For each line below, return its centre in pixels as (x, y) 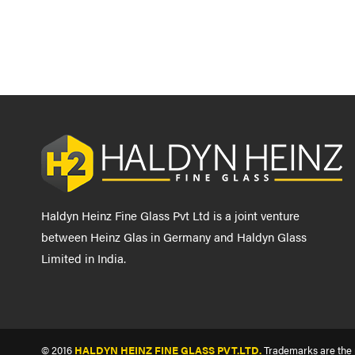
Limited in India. (84, 258)
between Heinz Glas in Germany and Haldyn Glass (174, 237)
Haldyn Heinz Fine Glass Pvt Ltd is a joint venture (170, 215)
